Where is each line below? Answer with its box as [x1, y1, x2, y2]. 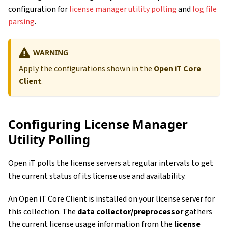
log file [192, 4, 217, 15]
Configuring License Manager [8, 115, 188, 132]
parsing [8, 16, 35, 28]
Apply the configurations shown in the [19, 63, 154, 74]
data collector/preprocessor [77, 206, 183, 217]
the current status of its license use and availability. [8, 170, 186, 182]
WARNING [33, 47, 68, 58]
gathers [183, 206, 212, 217]
